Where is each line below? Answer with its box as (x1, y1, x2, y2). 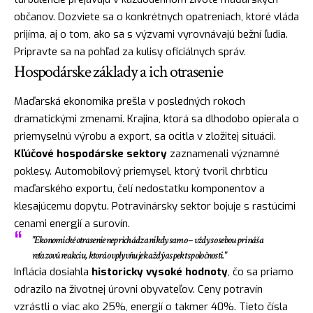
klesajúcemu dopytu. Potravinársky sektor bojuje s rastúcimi (14, 198, 296, 213)
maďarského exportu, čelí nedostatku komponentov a (14, 181, 265, 196)
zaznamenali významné (167, 146, 279, 161)
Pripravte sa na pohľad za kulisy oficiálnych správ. (14, 44, 246, 59)
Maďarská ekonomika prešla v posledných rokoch (14, 94, 245, 108)
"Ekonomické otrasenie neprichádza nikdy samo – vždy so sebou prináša (31, 233, 263, 247)
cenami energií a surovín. (14, 216, 130, 231)
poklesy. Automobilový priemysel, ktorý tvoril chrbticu (14, 163, 268, 178)
